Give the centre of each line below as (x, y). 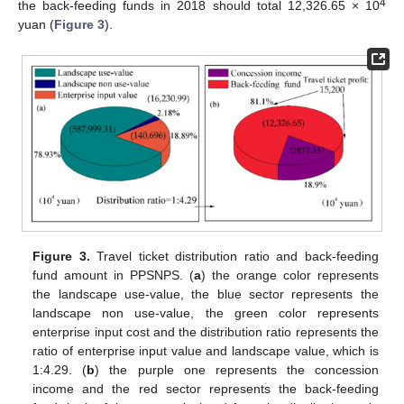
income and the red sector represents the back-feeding (206, 389)
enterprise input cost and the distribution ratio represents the (206, 332)
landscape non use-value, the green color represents (206, 313)
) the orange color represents (290, 275)
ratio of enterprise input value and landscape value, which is (206, 351)
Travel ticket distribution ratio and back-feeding (234, 257)
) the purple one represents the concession (237, 370)
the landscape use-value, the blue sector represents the (206, 294)
